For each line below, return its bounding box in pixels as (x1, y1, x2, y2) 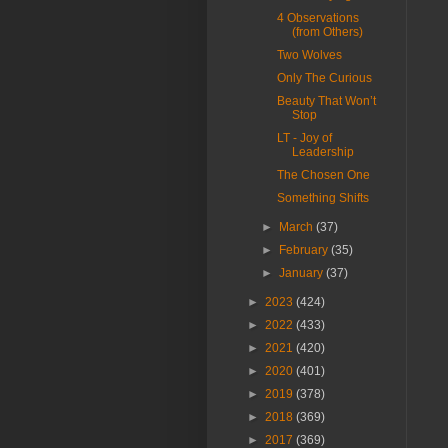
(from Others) (291, 25, 363, 39)
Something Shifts (276, 191, 369, 205)
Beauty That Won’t (276, 94, 376, 108)
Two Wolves (276, 48, 342, 62)
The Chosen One (276, 168, 370, 182)
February (279, 243, 332, 257)
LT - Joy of (276, 131, 332, 145)
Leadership (291, 145, 354, 159)
